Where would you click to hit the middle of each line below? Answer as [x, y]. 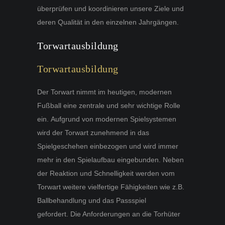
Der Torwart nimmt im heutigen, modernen [104, 92]
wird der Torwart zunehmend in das [93, 132]
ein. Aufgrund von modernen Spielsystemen [107, 119]
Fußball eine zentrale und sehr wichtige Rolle [109, 105]
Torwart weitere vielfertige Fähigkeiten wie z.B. [111, 187]
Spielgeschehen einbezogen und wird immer [108, 146]
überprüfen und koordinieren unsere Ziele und [110, 8]
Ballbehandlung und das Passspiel [92, 200]
